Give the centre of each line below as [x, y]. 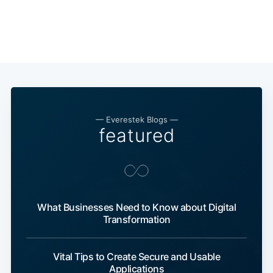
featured [136, 136]
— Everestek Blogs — [136, 120]
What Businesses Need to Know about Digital [136, 207]
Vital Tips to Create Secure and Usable [136, 257]
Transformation [136, 220]
